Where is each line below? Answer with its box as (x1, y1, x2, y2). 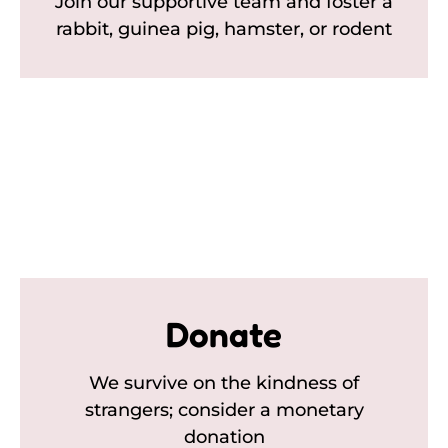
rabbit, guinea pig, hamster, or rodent (56, 17, 392, 40)
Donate (166, 312, 282, 355)
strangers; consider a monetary (84, 398, 364, 421)
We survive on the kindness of (89, 371, 359, 394)
